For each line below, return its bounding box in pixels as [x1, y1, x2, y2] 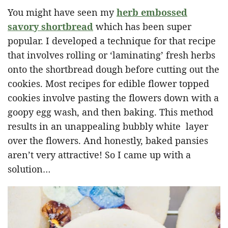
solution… [8, 162, 50, 175]
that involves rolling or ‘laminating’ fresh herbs [8, 48, 215, 61]
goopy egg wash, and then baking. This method [8, 105, 213, 118]
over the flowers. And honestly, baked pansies [8, 134, 208, 147]
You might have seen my [8, 6, 117, 18]
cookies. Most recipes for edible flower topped [8, 77, 209, 90]
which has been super [93, 20, 191, 33]
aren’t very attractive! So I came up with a [8, 148, 191, 161]
